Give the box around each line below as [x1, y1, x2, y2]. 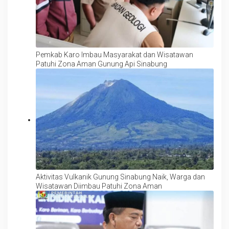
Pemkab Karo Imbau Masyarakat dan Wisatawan [36, 50, 193, 59]
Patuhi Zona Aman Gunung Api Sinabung [36, 59, 167, 68]
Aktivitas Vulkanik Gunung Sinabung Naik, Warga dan [36, 173, 205, 181]
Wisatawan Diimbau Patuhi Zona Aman [36, 182, 162, 191]
